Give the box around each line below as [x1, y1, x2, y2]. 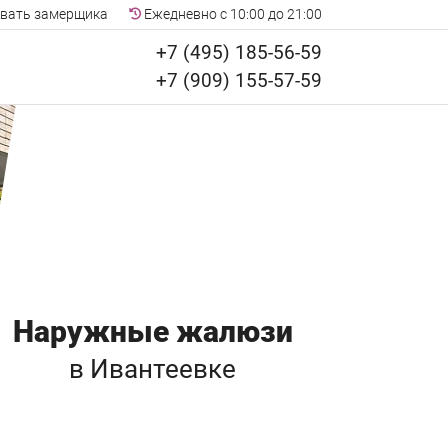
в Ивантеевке [69, 353, 237, 384]
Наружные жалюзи [12, 313, 293, 349]
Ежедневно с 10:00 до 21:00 [141, 6, 322, 23]
